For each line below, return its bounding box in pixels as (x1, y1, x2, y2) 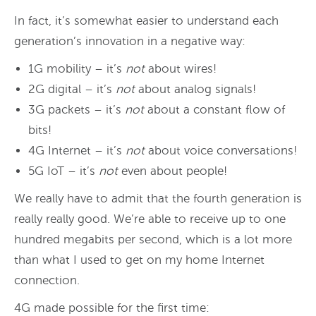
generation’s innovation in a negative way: (14, 34, 245, 48)
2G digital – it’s (28, 82, 116, 96)
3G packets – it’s (28, 102, 125, 116)
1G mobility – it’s (28, 61, 126, 75)
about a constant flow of (144, 102, 285, 116)
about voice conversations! (145, 143, 297, 157)
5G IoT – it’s (28, 164, 99, 178)
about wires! (148, 61, 217, 75)
